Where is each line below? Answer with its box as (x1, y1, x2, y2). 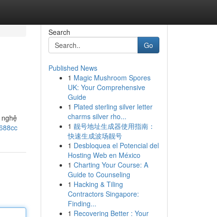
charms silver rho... (67, 111, 126, 121)
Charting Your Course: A (73, 160, 148, 170)
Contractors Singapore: (67, 189, 139, 199)
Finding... (67, 199, 96, 208)
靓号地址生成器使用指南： (73, 121, 155, 131)
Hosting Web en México (67, 150, 140, 160)
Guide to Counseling (67, 170, 130, 179)
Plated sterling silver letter (73, 102, 153, 111)
